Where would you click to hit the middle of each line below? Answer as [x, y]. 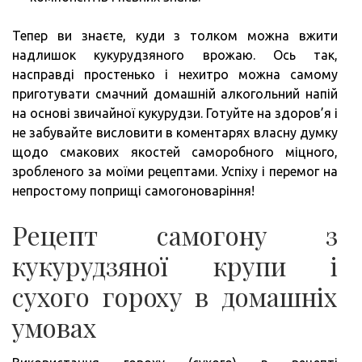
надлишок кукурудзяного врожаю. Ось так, [175, 55]
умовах [55, 327]
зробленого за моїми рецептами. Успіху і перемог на [175, 171]
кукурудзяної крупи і [175, 265]
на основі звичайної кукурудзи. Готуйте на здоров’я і [175, 113]
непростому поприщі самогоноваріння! [133, 191]
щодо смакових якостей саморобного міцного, [175, 152]
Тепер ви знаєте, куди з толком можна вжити [175, 36]
